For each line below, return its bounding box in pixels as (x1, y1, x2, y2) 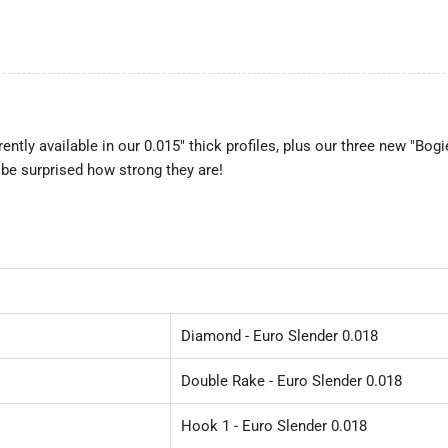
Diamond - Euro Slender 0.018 (181, 326, 378, 345)
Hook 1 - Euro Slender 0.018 (181, 416, 367, 435)
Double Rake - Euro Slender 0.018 (181, 371, 402, 390)
